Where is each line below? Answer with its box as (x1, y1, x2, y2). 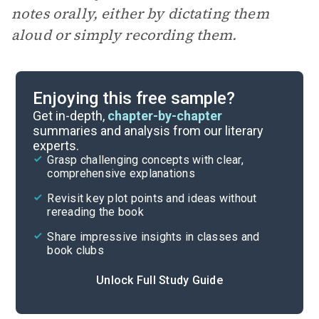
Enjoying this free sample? (33, 88, 236, 108)
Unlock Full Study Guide (96, 273, 223, 287)
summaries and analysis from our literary (33, 123, 264, 138)
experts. (33, 138, 80, 153)
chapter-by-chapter (108, 108, 223, 123)
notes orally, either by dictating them (11, 4, 269, 23)
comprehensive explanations (47, 167, 195, 180)
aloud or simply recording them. (11, 25, 237, 45)
